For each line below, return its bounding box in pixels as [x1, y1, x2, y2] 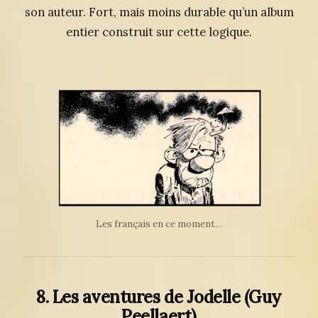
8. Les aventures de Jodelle [36, 285, 241, 308]
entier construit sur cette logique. [66, 24, 252, 39]
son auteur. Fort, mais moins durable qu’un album [24, 4, 294, 19]
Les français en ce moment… [95, 218, 223, 231]
